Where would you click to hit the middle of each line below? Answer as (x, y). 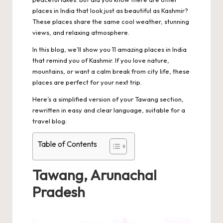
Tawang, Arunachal (95, 175)
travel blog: (50, 121)
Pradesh (59, 192)
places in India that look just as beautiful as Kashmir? (110, 10)
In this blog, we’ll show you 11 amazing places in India (110, 49)
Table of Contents (67, 144)
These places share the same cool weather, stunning (111, 21)
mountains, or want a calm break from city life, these (111, 71)
